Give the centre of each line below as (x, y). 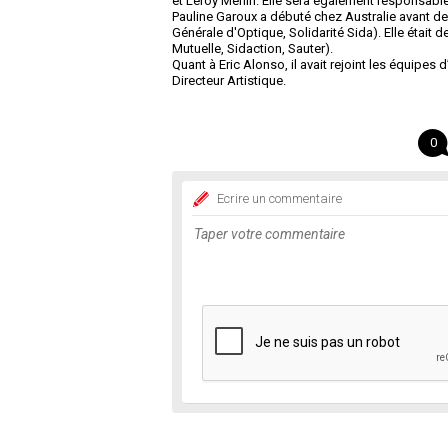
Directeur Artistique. (229, 80)
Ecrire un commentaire (279, 198)
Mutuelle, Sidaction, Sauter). (252, 48)
